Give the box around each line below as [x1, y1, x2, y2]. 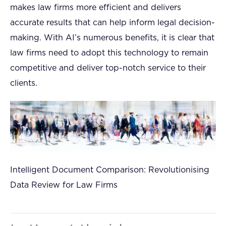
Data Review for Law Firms [10, 181, 118, 189]
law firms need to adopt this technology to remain [10, 49, 208, 57]
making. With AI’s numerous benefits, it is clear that [10, 34, 214, 42]
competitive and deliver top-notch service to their [10, 64, 206, 72]
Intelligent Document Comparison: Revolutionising [10, 166, 209, 174]
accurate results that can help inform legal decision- [10, 19, 215, 27]
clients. [10, 79, 37, 87]
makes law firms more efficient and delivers [10, 4, 181, 12]
